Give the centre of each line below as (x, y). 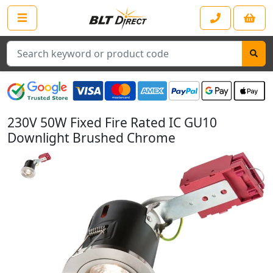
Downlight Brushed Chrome (91, 138)
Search (19, 46)
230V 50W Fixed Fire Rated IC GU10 (112, 123)
